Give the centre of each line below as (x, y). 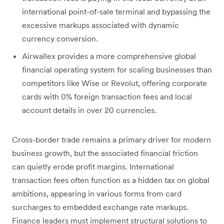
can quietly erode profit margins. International (93, 167)
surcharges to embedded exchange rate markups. (100, 207)
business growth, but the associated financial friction (105, 153)
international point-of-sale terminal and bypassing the (116, 12)
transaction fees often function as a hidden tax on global (111, 180)
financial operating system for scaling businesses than (117, 70)
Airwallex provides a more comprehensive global (109, 56)
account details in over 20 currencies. (89, 110)
